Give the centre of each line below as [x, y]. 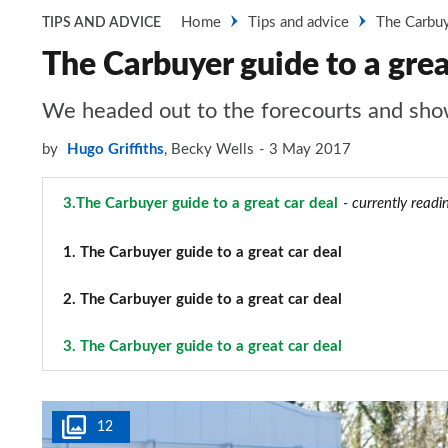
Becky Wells [212, 149]
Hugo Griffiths [115, 149]
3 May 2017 [310, 149]
